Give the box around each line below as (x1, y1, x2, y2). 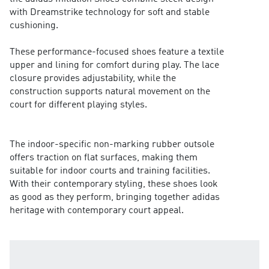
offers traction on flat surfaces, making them (9, 153, 198, 163)
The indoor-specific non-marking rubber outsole (9, 140, 214, 150)
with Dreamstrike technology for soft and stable (9, 8, 210, 18)
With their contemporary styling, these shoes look (9, 180, 218, 190)
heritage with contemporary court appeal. (9, 206, 184, 216)
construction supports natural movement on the (9, 87, 210, 97)
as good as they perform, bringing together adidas (9, 193, 220, 203)
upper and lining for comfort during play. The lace (9, 61, 219, 71)
